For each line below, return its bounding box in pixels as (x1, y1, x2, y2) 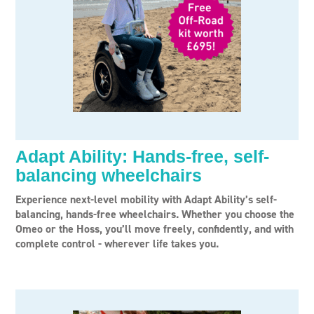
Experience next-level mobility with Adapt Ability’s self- (15, 192, 277, 207)
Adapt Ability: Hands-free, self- (15, 146, 269, 166)
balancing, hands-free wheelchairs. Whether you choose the (15, 207, 294, 221)
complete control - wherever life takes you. (15, 236, 219, 251)
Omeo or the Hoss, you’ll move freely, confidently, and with (15, 221, 294, 236)
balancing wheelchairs (15, 165, 202, 185)
